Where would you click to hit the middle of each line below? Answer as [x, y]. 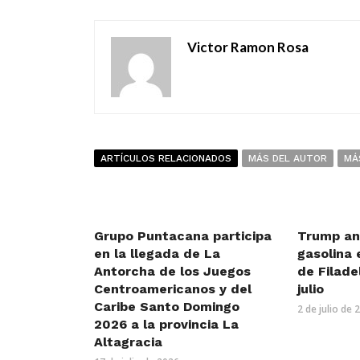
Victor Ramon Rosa [248, 47]
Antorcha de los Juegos [172, 271]
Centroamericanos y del [173, 289]
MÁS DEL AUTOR [288, 158]
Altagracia [128, 342]
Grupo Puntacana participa [183, 236]
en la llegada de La [157, 254]
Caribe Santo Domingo [167, 307]
